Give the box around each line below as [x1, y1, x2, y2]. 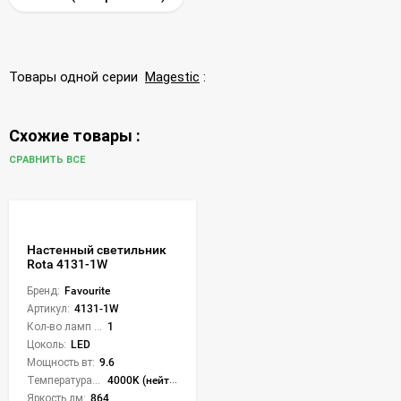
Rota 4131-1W [27, 256, 107, 271]
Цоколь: [27, 337, 66, 351]
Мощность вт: [27, 355, 95, 369]
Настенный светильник [27, 242, 166, 257]
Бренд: [27, 284, 60, 297]
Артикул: [27, 302, 70, 315]
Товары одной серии [9, 68, 145, 85]
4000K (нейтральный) [107, 373, 169, 387]
